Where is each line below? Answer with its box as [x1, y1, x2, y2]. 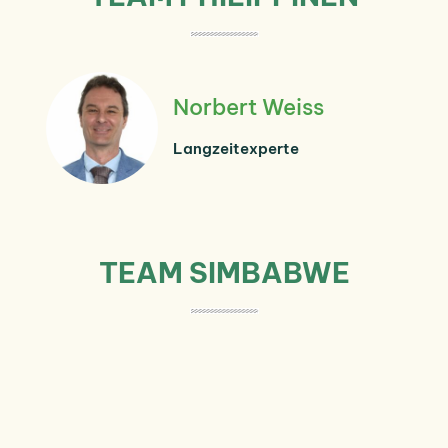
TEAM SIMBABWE [98, 254, 350, 290]
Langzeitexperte [173, 138, 299, 158]
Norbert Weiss [173, 92, 324, 121]
